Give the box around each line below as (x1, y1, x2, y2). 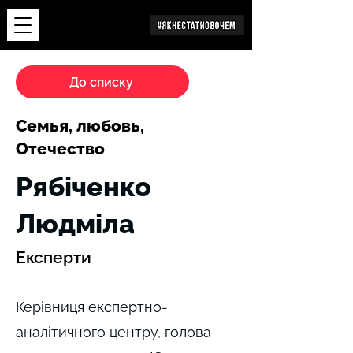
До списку (69, 74, 133, 90)
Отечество (16, 139, 105, 158)
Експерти (16, 247, 91, 267)
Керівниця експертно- (16, 299, 168, 315)
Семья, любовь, (16, 116, 144, 136)
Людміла (16, 208, 135, 240)
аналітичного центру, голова (16, 324, 211, 340)
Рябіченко (16, 171, 151, 203)
